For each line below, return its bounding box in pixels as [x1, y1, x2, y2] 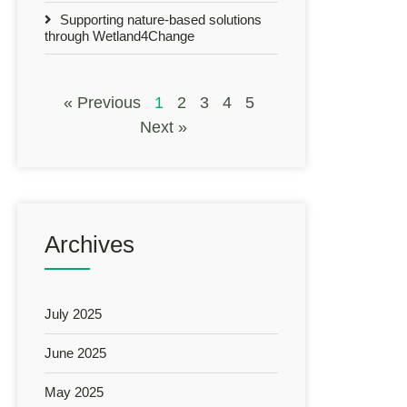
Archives [45, 230, 134, 258]
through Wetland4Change [45, 27, 194, 44]
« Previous [64, 93, 141, 112]
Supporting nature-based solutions [56, 11, 262, 27]
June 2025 [45, 344, 106, 361]
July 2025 [45, 305, 102, 322]
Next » [140, 117, 187, 136]
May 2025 [45, 383, 104, 400]
